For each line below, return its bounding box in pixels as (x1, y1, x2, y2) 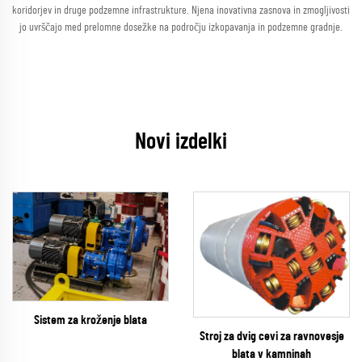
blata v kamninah (232, 347, 311, 360)
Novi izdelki (135, 131, 227, 154)
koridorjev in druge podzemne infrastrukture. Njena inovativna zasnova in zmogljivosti (12, 5, 350, 16)
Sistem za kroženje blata (34, 314, 147, 327)
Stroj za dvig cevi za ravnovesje (199, 329, 344, 343)
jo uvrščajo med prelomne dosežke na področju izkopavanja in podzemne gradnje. (19, 22, 343, 33)
